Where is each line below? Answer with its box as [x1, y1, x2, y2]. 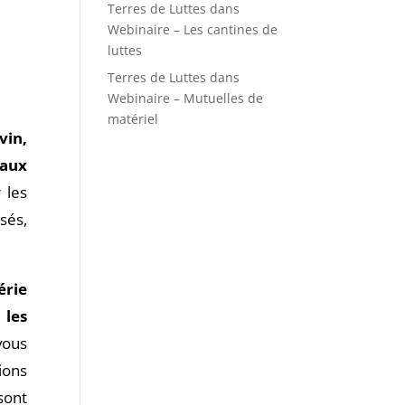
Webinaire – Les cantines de [108, 21, 278, 38]
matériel [108, 110, 159, 127]
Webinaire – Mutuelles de [108, 89, 264, 107]
